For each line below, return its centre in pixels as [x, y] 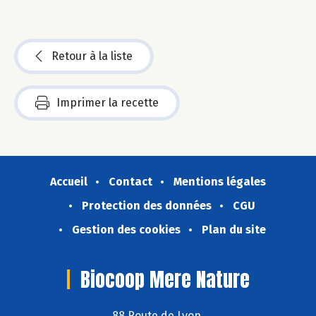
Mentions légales [220, 182]
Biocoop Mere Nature [165, 280]
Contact [130, 182]
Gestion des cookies [126, 230]
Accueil [69, 182]
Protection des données [147, 206]
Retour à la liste [92, 56]
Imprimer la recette [108, 103]
